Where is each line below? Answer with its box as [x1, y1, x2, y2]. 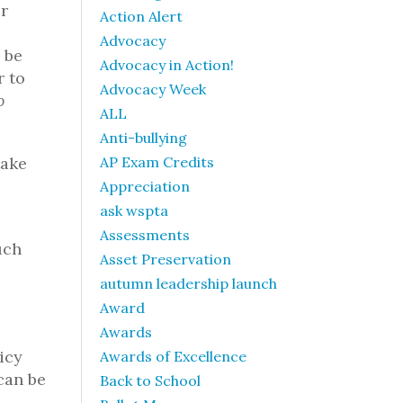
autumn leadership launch [100, 274, 277, 292]
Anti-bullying [100, 129, 187, 147]
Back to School [100, 372, 201, 390]
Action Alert [100, 7, 183, 25]
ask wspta [100, 201, 168, 219]
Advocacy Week [100, 80, 206, 98]
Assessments [100, 226, 190, 244]
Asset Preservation [100, 250, 231, 268]
